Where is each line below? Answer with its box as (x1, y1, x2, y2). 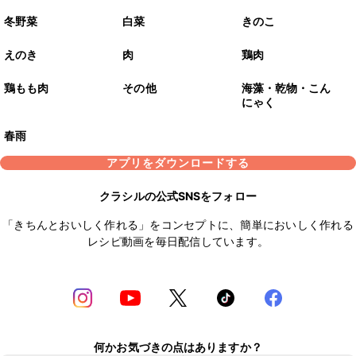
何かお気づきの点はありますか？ (94, 339, 262, 354)
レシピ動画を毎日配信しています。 (87, 234, 269, 249)
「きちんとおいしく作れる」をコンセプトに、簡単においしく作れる (2, 218, 354, 232)
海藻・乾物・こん (241, 81, 331, 95)
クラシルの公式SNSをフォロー (99, 189, 257, 203)
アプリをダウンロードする (106, 156, 250, 170)
